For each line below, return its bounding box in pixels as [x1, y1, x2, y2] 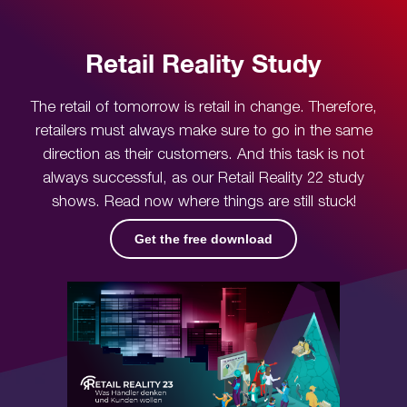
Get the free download [134, 232, 273, 247]
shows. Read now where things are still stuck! [51, 195, 356, 210]
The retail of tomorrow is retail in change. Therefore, [30, 101, 377, 115]
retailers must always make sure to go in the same [35, 124, 372, 139]
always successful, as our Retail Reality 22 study [43, 172, 364, 186]
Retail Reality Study [85, 48, 322, 79]
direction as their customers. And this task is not [43, 148, 364, 163]
